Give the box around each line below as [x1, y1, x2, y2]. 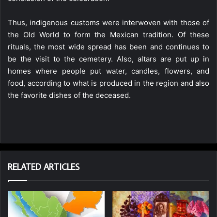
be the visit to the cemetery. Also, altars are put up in [8, 54, 209, 63]
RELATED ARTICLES [8, 161, 79, 172]
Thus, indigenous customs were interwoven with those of [8, 17, 209, 27]
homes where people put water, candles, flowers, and [8, 66, 209, 76]
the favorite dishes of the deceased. [8, 90, 131, 100]
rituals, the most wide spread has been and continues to [8, 42, 209, 51]
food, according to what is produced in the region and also [8, 78, 209, 88]
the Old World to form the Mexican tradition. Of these [8, 30, 209, 39]
